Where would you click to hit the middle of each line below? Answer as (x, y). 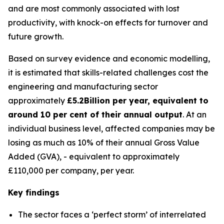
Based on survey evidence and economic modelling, (109, 58)
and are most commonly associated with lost (94, 8)
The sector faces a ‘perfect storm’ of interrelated (112, 214)
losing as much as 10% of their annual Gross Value (104, 142)
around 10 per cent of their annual (81, 114)
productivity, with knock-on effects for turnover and (108, 22)
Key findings (34, 192)
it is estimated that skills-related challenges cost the (108, 72)
